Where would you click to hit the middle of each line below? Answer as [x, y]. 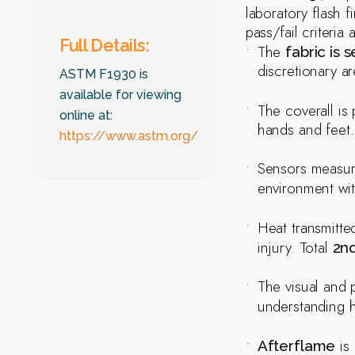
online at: [86, 115]
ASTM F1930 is [104, 74]
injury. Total [295, 247]
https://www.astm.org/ [129, 136]
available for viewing [121, 94]
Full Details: [105, 45]
